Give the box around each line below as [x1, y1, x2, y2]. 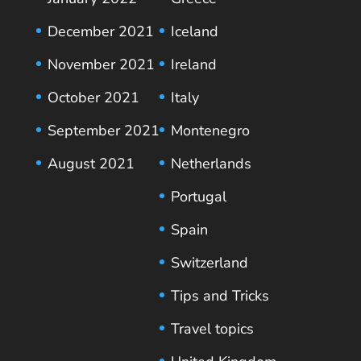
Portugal [170, 186, 226, 206]
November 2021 [47, 54, 155, 74]
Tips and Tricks [170, 285, 269, 305]
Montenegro [170, 120, 250, 140]
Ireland [170, 54, 217, 74]
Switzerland [170, 252, 248, 272]
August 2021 [47, 153, 135, 173]
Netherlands [170, 153, 251, 173]
